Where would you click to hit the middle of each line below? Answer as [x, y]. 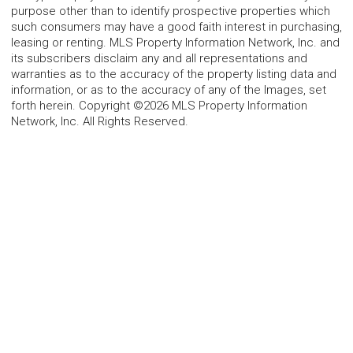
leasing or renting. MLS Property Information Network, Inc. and [175, 42]
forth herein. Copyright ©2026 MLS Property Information [159, 105]
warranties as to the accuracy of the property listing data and [174, 74]
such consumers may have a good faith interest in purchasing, [176, 26]
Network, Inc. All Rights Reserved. [100, 121]
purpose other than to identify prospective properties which [171, 11]
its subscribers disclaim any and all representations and [159, 58]
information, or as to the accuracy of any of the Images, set [169, 89]
